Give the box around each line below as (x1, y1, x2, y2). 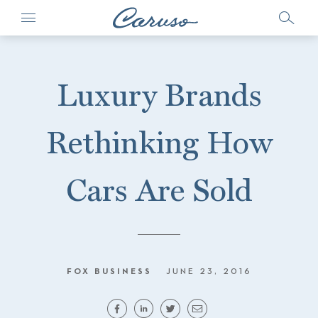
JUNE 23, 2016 (165, 268, 252, 276)
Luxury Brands (56, 77, 262, 113)
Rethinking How (45, 124, 273, 160)
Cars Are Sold (65, 172, 253, 208)
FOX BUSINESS (66, 268, 152, 276)
